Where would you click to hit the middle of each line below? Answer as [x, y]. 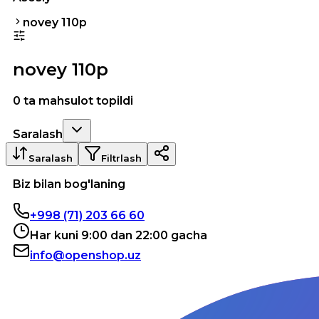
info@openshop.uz [85, 255]
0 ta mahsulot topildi [73, 100]
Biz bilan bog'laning [69, 184]
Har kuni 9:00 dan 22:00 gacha [119, 235]
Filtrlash [121, 158]
